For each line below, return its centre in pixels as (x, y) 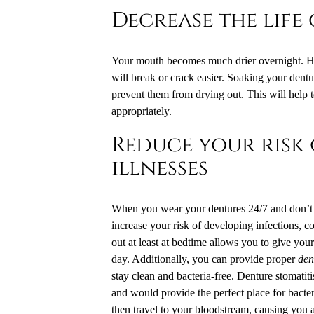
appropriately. (141, 111)
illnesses (159, 168)
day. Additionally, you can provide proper (204, 259)
